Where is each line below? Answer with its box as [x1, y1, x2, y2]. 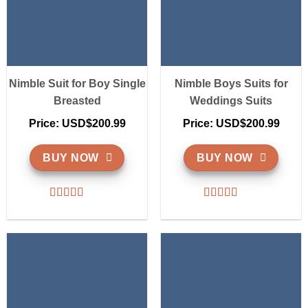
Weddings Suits [190, 94, 272, 107]
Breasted [53, 94, 101, 107]
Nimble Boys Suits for [174, 77, 288, 89]
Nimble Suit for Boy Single [8, 77, 146, 89]
